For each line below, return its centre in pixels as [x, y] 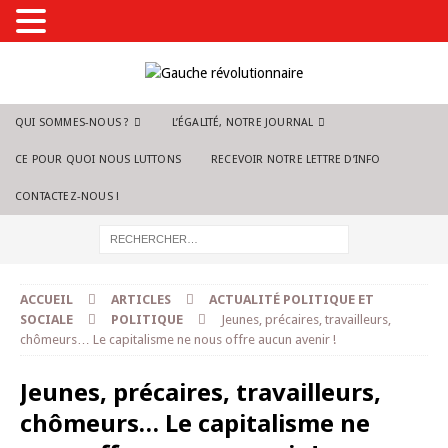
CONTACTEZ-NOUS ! [67, 196]
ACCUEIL [46, 299]
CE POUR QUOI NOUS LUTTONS [98, 159]
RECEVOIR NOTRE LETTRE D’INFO [296, 159]
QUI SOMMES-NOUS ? [72, 122]
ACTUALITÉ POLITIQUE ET [291, 299]
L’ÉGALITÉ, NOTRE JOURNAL [242, 122]
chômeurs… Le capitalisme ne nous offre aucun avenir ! [178, 339]
